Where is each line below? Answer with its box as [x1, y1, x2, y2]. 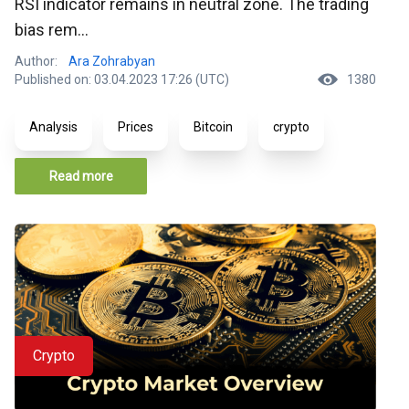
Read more [48, 168, 113, 184]
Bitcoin [194, 119, 233, 134]
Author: [15, 53, 58, 68]
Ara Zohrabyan [68, 53, 155, 68]
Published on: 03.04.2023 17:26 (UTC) [15, 71, 229, 87]
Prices [118, 119, 153, 134]
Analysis [29, 119, 78, 134]
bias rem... [15, 19, 89, 39]
